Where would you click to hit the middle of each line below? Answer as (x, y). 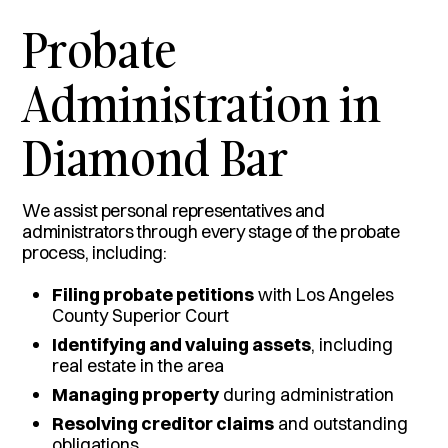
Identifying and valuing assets (182, 344)
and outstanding (341, 423)
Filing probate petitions (153, 294)
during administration (307, 394)
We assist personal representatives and (173, 210)
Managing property (136, 394)
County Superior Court (141, 315)
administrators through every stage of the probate (211, 231)
